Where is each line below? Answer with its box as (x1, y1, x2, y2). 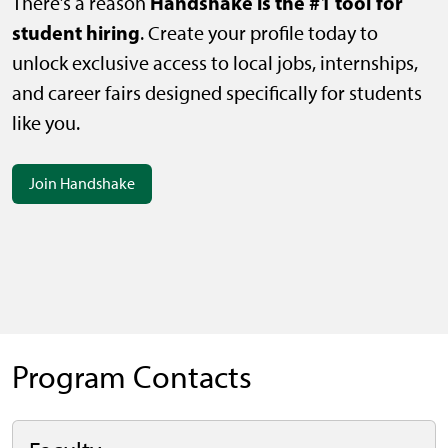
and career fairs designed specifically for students (12, 81, 422, 106)
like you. (12, 111, 80, 136)
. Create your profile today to (140, 21, 378, 46)
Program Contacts (12, 358, 252, 397)
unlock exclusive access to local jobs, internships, (12, 51, 418, 76)
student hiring (12, 20, 140, 46)
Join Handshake (29, 174, 135, 194)
